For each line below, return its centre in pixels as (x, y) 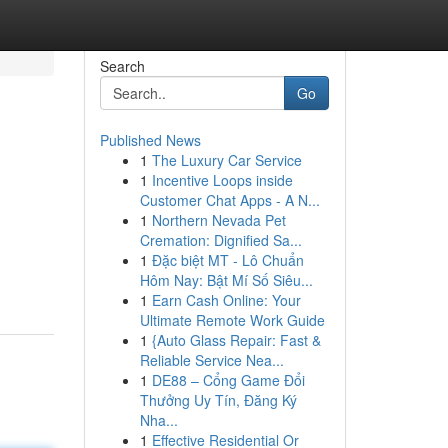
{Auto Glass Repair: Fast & (236, 340)
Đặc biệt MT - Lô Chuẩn (227, 260)
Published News (150, 140)
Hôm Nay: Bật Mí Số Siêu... (226, 280)
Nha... (158, 420)
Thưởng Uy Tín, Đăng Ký (218, 400)
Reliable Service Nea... (211, 360)
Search (122, 66)
